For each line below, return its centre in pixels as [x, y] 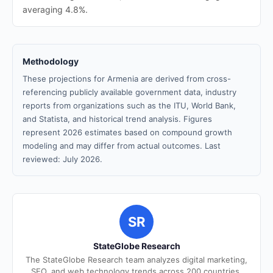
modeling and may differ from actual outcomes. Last [122, 146]
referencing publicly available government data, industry [129, 92]
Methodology [51, 61]
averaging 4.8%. [55, 9]
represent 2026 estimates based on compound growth [127, 132]
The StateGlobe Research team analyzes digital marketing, [136, 260]
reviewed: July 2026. [62, 159]
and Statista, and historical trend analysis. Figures [117, 119]
